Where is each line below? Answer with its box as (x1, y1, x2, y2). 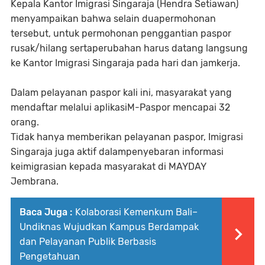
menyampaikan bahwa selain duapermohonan (11, 13, 216, 24)
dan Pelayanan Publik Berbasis (20, 236, 156, 247)
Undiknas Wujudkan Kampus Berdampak (20, 221, 199, 232)
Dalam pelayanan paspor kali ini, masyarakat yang (11, 87, 232, 98)
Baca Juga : (20, 206, 72, 218)
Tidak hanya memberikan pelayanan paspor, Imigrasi (11, 131, 243, 143)
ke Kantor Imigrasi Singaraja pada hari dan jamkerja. (11, 57, 243, 69)
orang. (11, 117, 39, 128)
